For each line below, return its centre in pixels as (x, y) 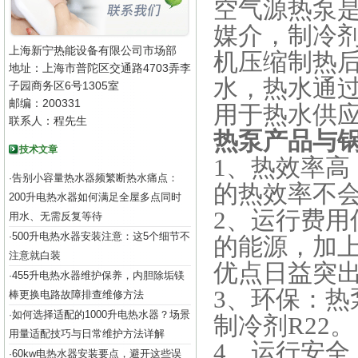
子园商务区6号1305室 (64, 86)
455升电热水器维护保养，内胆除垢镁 (98, 275)
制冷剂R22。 (284, 326)
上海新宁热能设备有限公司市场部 (93, 50)
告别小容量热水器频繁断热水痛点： (95, 178)
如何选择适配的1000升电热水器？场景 (101, 314)
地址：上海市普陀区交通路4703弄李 (100, 68)
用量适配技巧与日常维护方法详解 (87, 334)
